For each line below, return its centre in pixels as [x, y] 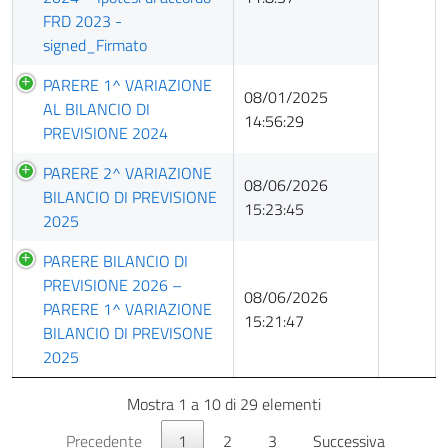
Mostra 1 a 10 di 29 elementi [224, 403]
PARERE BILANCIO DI [115, 261]
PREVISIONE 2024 [105, 133]
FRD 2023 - [82, 21]
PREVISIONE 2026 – [112, 285]
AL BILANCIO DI [96, 109]
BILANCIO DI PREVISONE [128, 333]
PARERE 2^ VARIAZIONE [127, 173]
